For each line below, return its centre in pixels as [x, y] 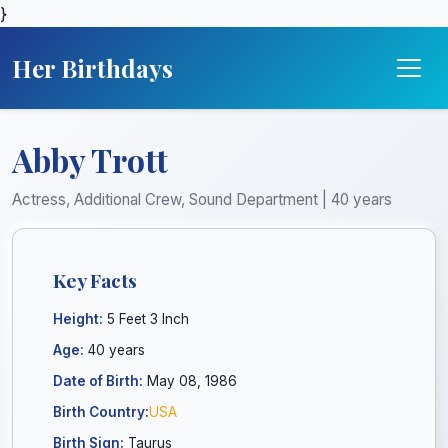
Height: [78, 319]
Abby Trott [90, 159]
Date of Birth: [98, 381]
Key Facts [95, 280]
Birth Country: [101, 412]
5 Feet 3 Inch [146, 319]
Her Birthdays [92, 68]
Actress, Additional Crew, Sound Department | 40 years [202, 199]
